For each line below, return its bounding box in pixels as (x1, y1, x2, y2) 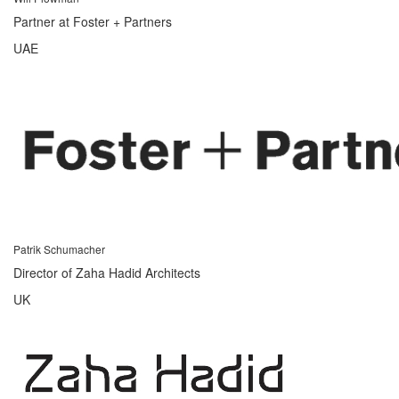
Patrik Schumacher (13, 240, 105, 256)
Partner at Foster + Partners (13, 12, 172, 30)
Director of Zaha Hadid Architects (13, 263, 200, 281)
